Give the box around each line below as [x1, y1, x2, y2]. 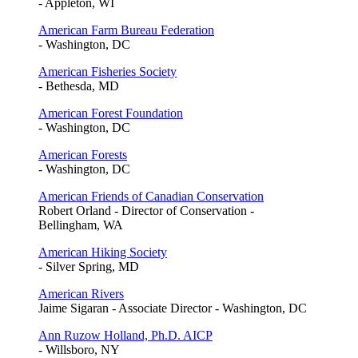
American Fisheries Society [38, 64, 177, 78]
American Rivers [38, 286, 124, 300]
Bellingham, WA [38, 217, 123, 232]
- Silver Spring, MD [38, 259, 139, 273]
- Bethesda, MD [38, 78, 119, 93]
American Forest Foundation [38, 105, 183, 120]
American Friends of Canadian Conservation [38, 189, 264, 203]
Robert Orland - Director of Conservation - [38, 203, 254, 217]
